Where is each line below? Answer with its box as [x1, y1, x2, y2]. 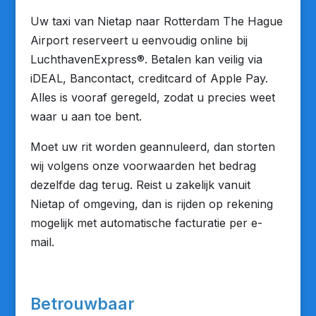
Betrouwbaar [30, 294, 135, 314]
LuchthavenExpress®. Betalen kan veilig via [30, 52, 262, 66]
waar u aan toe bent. [30, 109, 142, 123]
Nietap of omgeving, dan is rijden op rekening [30, 197, 273, 211]
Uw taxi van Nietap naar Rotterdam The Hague [30, 14, 283, 28]
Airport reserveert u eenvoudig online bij [30, 33, 248, 47]
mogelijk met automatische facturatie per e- [30, 216, 262, 230]
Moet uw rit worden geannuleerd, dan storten [30, 140, 275, 154]
